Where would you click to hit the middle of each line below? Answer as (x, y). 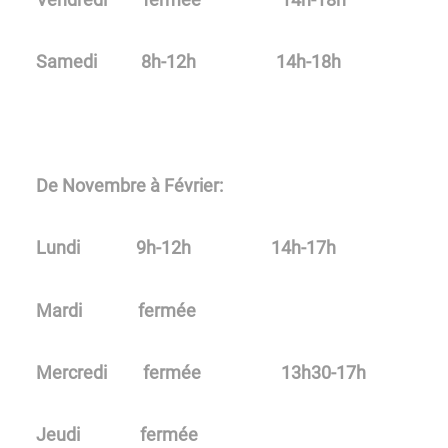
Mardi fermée (116, 310)
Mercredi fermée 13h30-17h (201, 372)
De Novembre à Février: (129, 186)
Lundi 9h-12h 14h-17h (186, 248)
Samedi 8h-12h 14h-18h (188, 62)
